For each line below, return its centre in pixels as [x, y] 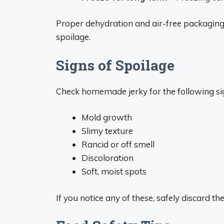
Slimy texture [107, 131]
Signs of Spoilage [115, 65]
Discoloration [107, 158]
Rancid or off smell [118, 144]
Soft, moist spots [114, 171]
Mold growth [107, 117]
